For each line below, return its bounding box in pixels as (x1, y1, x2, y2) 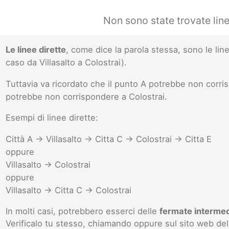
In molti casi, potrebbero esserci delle (6, 206, 160, 217)
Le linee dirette (6, 44, 66, 55)
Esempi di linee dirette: (6, 112, 99, 123)
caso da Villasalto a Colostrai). (6, 57, 127, 68)
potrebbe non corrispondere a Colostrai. (6, 91, 168, 102)
